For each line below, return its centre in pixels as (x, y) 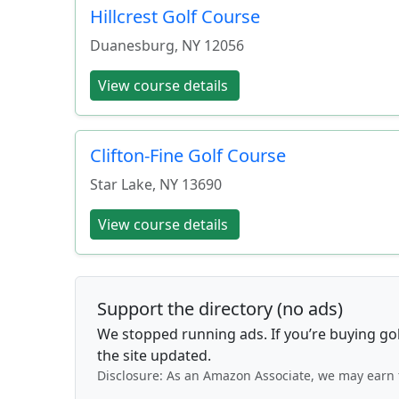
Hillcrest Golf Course (175, 16)
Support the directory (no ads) (220, 308)
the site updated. (154, 355)
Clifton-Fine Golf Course (188, 155)
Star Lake (121, 184)
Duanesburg (132, 45)
